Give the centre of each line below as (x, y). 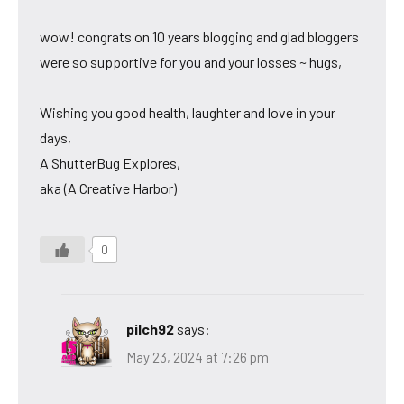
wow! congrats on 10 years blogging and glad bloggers (199, 36)
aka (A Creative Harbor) (108, 188)
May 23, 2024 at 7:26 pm (197, 358)
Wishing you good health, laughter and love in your (188, 112)
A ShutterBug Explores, (110, 162)
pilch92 (150, 328)
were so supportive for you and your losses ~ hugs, (191, 61)
